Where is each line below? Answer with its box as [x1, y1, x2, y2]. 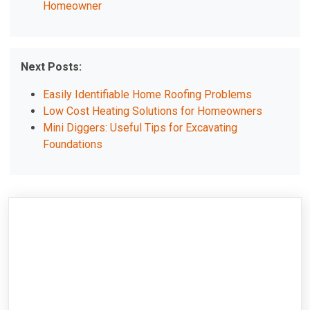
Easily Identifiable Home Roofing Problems [43, 88, 253, 102]
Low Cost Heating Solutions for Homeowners [43, 104, 263, 118]
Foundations [43, 138, 103, 152]
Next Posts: [21, 60, 82, 74]
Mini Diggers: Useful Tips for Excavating [43, 121, 238, 135]
